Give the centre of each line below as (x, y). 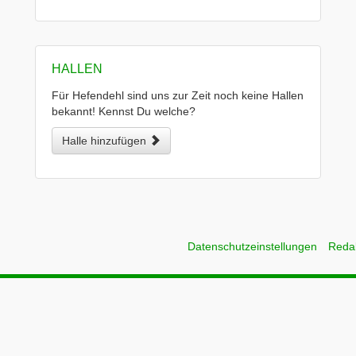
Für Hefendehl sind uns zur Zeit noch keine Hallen (178, 95)
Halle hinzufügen (106, 141)
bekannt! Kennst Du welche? (124, 111)
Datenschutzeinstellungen (252, 246)
